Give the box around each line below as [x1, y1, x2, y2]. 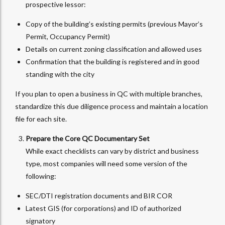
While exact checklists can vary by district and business [26, 147, 199, 156]
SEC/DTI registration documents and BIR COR [26, 191, 172, 200]
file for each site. [15, 115, 67, 124]
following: [26, 172, 56, 181]
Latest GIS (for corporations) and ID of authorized [26, 204, 181, 213]
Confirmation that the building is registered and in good [26, 57, 199, 66]
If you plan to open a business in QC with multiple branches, [15, 89, 202, 98]
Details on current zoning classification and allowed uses [26, 45, 202, 54]
